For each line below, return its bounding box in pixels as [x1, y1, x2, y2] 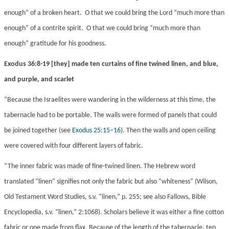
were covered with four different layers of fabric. [4, 142, 143, 150]
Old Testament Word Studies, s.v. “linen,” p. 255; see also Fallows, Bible [4, 193, 206, 201]
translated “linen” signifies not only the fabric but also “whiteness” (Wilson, [4, 178, 218, 186]
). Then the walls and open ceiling [121, 127, 216, 135]
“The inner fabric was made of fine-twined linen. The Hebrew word [4, 163, 195, 171]
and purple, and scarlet [4, 76, 74, 84]
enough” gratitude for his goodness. [4, 40, 106, 48]
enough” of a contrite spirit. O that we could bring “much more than [4, 25, 200, 33]
